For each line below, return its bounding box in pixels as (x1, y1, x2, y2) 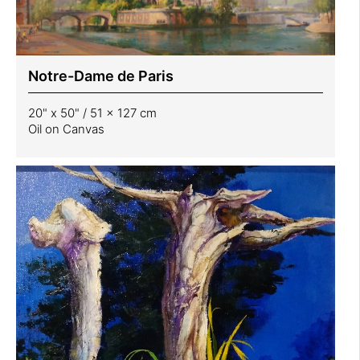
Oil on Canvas (28, 121, 104, 137)
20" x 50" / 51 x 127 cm (28, 104, 157, 121)
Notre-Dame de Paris (28, 67, 174, 84)
